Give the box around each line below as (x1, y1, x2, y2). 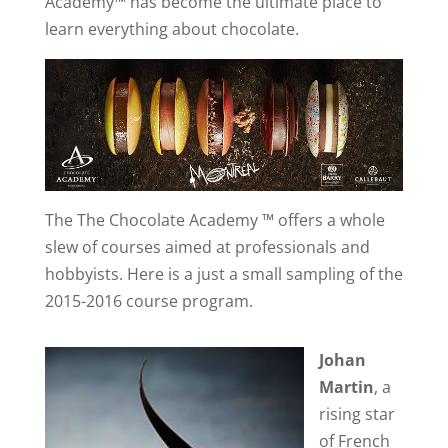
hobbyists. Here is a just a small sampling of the (44, 263, 403, 286)
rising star (318, 403, 395, 426)
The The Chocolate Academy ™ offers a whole (44, 209, 385, 232)
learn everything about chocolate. (44, 17, 299, 40)
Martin (318, 376, 374, 399)
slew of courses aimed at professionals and (44, 236, 370, 259)
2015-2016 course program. (44, 290, 253, 313)
